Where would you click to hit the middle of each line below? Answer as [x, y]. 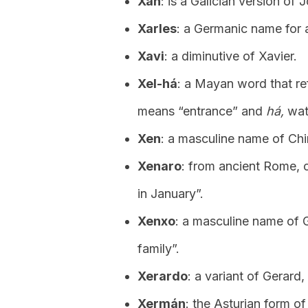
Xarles [157, 29]
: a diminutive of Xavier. [231, 56]
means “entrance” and [202, 111]
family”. [158, 249]
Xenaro [159, 166]
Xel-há [157, 84]
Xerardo [163, 276]
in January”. [170, 194]
